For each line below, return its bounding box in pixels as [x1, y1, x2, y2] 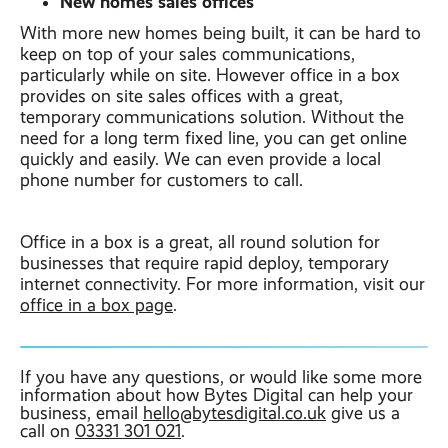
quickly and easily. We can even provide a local [20, 149, 381, 169]
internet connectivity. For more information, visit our [20, 274, 425, 294]
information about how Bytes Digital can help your [20, 385, 413, 405]
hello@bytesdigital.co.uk [143, 403, 326, 423]
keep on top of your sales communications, [20, 44, 355, 64]
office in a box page [20, 295, 173, 315]
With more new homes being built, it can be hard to [20, 23, 421, 43]
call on [20, 421, 75, 441]
